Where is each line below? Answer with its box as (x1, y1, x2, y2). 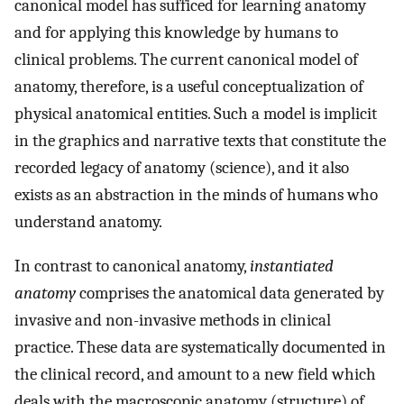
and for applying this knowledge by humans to (14, 23, 338, 43)
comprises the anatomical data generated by (76, 282, 384, 303)
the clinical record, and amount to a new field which (14, 363, 376, 384)
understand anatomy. (14, 212, 162, 233)
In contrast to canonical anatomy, (14, 255, 250, 276)
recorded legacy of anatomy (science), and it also (14, 158, 349, 179)
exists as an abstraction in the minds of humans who (14, 185, 378, 206)
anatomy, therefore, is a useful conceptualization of (14, 77, 363, 97)
